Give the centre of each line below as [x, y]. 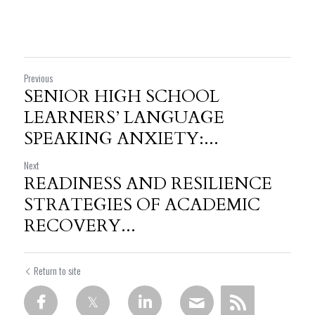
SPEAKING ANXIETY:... [121, 139]
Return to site [57, 270]
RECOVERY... [80, 226]
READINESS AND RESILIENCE [148, 184]
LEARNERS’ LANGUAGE [124, 118]
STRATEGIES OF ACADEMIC [142, 205]
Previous [38, 78]
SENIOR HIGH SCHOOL [122, 97]
